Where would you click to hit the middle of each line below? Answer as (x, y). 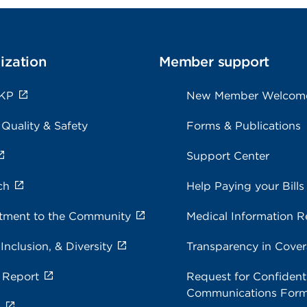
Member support (214, 62)
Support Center (228, 156)
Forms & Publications (244, 126)
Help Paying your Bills (245, 186)
